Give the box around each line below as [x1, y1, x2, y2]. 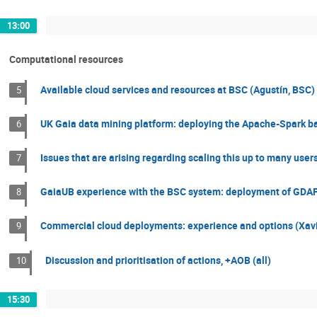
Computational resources [9, 52, 123, 66]
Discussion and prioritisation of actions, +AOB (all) [45, 253, 272, 267]
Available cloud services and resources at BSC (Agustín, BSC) [40, 82, 316, 96]
